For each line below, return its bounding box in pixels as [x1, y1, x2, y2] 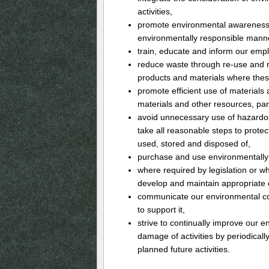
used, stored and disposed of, [137, 139, 250, 149]
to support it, [137, 205, 185, 215]
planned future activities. [137, 244, 230, 255]
